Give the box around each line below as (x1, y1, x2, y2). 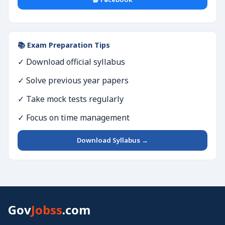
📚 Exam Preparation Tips (18, 40, 110, 50)
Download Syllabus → (77, 136, 148, 145)
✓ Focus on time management (18, 112, 130, 123)
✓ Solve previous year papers (18, 75, 129, 86)
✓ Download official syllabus (18, 56, 125, 67)
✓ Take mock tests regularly (18, 93, 124, 104)
